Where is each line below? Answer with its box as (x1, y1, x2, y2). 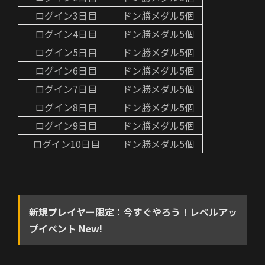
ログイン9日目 (35, 118, 97, 133)
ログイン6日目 (35, 63, 97, 78)
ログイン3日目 (35, 8, 97, 23)
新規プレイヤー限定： (29, 205, 124, 219)
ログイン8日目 (35, 100, 97, 115)
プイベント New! (29, 221, 102, 236)
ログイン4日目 (35, 27, 97, 41)
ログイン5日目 (35, 45, 97, 60)
